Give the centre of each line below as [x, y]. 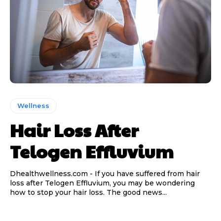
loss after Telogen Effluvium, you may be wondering [102, 183]
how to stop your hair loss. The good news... [88, 192]
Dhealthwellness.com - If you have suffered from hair [105, 173]
